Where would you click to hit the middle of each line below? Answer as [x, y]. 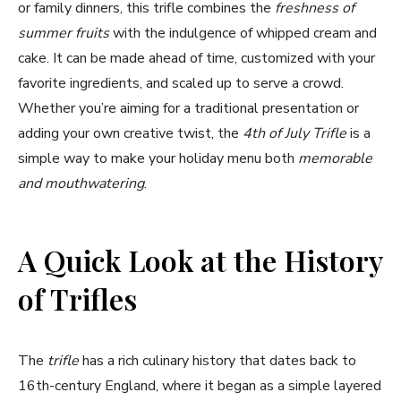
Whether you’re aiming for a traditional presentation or [188, 109]
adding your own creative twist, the [130, 134]
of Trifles [77, 299]
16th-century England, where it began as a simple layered [200, 386]
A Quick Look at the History [200, 260]
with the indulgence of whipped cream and [243, 34]
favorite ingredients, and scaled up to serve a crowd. [181, 84]
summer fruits [64, 34]
